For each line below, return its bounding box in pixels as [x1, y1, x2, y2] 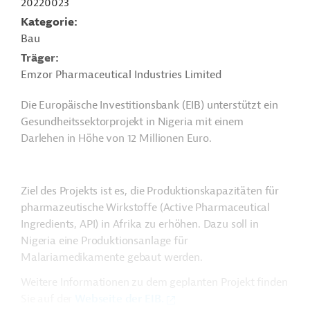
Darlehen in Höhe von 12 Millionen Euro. [21, 131, 212, 145]
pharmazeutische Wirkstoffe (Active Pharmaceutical [21, 201, 271, 215]
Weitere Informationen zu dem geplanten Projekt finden [21, 275, 288, 289]
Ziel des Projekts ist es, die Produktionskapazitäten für [21, 184, 280, 198]
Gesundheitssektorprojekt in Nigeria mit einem [21, 115, 244, 129]
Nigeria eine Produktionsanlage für [21, 234, 188, 248]
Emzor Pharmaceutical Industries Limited [21, 68, 221, 82]
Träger [21, 51, 55, 65]
